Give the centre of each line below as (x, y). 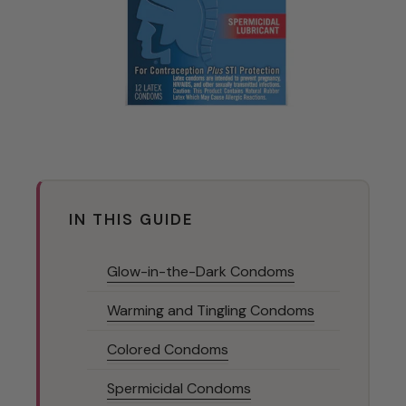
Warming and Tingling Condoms (211, 311)
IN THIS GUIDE (131, 220)
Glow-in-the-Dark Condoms (201, 272)
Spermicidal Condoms (179, 389)
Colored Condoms (168, 350)
